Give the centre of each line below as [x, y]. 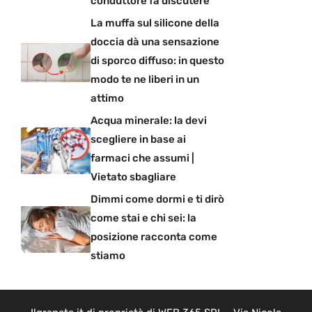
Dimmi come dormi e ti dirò [157, 200]
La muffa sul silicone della [155, 23]
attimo [107, 99]
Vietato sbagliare [133, 177]
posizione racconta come [154, 237]
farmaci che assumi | [142, 158]
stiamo [108, 256]
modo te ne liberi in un [145, 80]
